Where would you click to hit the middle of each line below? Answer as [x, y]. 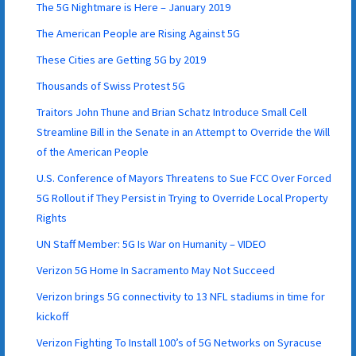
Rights [52, 217]
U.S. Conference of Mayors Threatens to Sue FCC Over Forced [184, 178]
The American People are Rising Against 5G [139, 33]
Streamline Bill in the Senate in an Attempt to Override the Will [184, 132]
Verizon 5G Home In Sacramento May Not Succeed [156, 270]
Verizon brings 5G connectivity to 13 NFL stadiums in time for [181, 296]
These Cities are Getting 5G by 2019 [122, 59]
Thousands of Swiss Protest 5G [111, 85]
